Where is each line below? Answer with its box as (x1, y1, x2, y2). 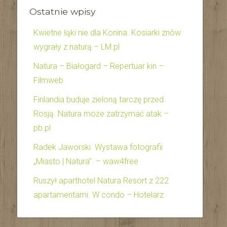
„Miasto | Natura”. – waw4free (33, 157, 138, 166)
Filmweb (33, 75, 63, 85)
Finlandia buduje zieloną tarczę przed (33, 95, 164, 104)
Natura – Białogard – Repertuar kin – (33, 61, 164, 71)
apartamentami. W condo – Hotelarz (33, 190, 164, 200)
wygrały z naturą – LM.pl (33, 42, 120, 52)
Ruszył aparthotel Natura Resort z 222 (33, 176, 169, 185)
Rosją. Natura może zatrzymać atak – (33, 109, 169, 119)
